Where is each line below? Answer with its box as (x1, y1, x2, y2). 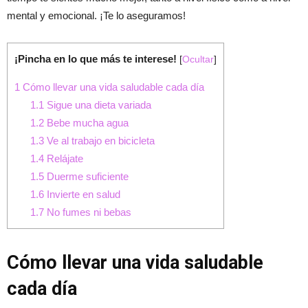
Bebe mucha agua (43, 117, 129, 129)
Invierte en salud (43, 188, 120, 201)
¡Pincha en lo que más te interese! (14, 52, 177, 65)
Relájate (43, 153, 83, 165)
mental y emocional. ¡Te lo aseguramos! (7, 9, 186, 21)
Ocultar (182, 54, 214, 65)
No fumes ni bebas (43, 206, 131, 219)
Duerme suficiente (43, 170, 129, 183)
